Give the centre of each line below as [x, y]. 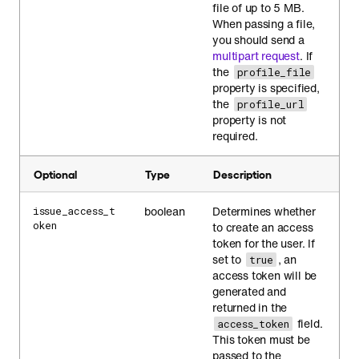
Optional [55, 173]
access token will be [265, 275]
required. [235, 136]
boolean [165, 211]
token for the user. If [264, 243]
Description [243, 173]
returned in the [250, 307]
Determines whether [264, 211]
